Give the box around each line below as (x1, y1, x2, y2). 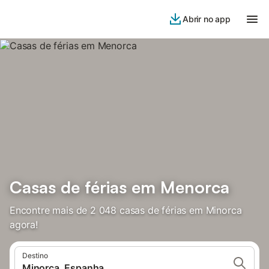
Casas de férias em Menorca (10, 177, 229, 198)
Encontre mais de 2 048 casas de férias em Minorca (10, 204, 242, 216)
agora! (10, 219, 38, 231)
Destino (22, 251, 48, 260)
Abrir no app (182, 14, 231, 24)
